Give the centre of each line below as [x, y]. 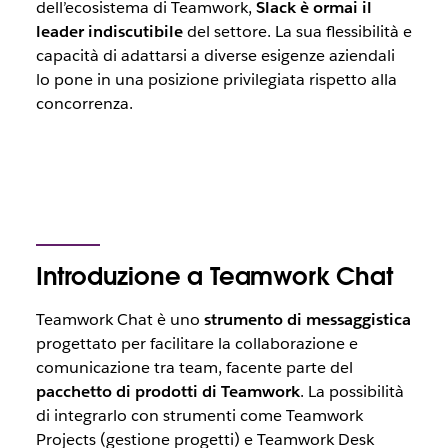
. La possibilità [351, 391]
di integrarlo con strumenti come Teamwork [199, 415]
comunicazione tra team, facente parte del [194, 367]
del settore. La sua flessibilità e [297, 31]
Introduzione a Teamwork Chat [214, 276]
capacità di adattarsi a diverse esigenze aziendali [215, 55]
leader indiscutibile [109, 31]
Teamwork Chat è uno [119, 319]
